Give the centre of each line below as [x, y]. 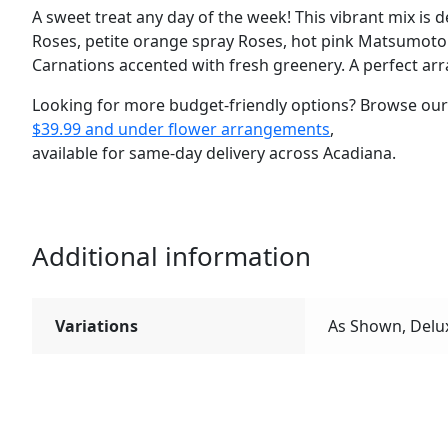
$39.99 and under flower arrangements [181, 129]
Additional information [172, 255]
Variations [96, 325]
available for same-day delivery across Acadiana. [214, 153]
